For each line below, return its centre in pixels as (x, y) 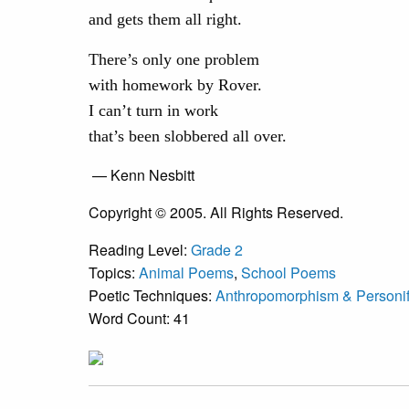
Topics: (114, 272)
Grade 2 (217, 249)
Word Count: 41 (139, 318)
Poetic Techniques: (152, 295)
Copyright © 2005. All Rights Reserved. (216, 212)
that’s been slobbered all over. (188, 136)
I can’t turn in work (153, 110)
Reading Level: (140, 249)
